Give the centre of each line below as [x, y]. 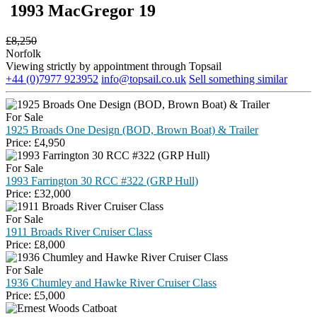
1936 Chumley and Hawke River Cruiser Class [111, 282]
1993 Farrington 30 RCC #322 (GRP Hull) [102, 180]
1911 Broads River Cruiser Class [79, 231]
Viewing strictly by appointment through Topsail [114, 66]
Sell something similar [238, 79]
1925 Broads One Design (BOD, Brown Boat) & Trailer [132, 129]
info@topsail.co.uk [144, 79]
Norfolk [23, 53]
